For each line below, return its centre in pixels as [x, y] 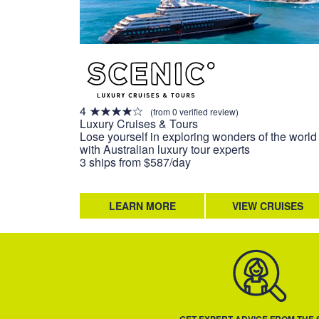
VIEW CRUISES [268, 206]
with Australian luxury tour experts [165, 150]
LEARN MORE [142, 206]
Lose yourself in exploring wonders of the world [198, 137]
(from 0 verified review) [194, 111]
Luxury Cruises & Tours [139, 124]
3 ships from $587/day [135, 162]
